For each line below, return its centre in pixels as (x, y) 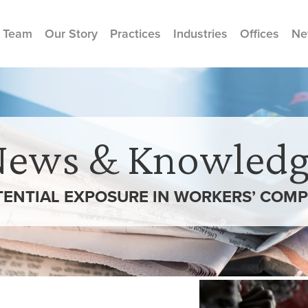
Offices (260, 33)
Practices (135, 33)
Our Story (71, 33)
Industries (200, 33)
